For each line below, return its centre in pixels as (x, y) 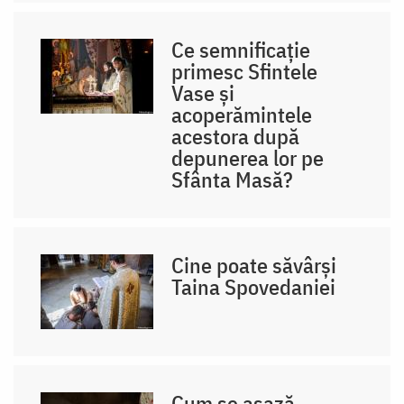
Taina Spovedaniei (254, 286)
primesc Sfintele (245, 71)
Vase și (203, 92)
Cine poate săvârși (254, 265)
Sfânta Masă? (233, 179)
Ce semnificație (241, 49)
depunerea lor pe (248, 157)
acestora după (236, 136)
